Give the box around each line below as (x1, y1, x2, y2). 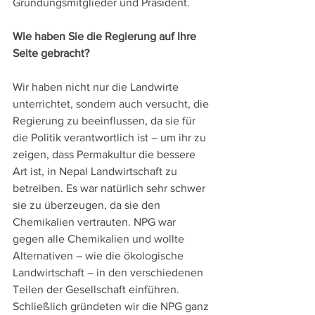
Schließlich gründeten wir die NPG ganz (13, 300, 212, 313)
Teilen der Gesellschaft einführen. (13, 283, 182, 296)
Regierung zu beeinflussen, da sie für (13, 115, 198, 127)
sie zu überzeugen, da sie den (13, 199, 163, 212)
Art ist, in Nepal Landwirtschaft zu (13, 165, 180, 178)
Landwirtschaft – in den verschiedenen (13, 266, 206, 279)
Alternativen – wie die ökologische (13, 250, 186, 262)
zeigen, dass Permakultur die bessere (13, 148, 198, 161)
